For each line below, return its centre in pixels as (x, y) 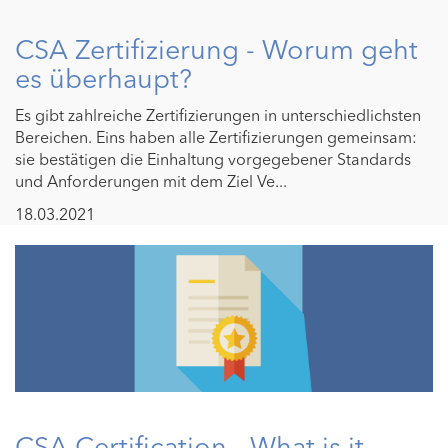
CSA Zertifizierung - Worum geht (216, 50)
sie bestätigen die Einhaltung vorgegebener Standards (213, 159)
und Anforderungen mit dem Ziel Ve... (151, 181)
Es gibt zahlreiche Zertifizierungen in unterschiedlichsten (218, 115)
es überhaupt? (103, 79)
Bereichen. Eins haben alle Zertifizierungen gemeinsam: (216, 137)
